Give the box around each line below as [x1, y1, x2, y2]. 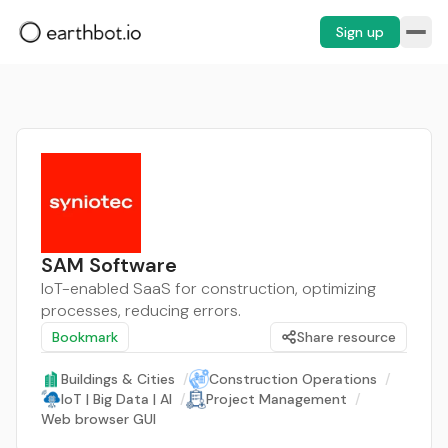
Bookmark [52, 328, 118, 346]
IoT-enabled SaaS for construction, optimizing [41, 278, 376, 299]
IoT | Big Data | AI [61, 390, 172, 408]
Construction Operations [209, 370, 377, 388]
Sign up [336, 23, 384, 41]
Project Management [206, 390, 347, 408]
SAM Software [41, 252, 177, 278]
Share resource [297, 328, 396, 346]
